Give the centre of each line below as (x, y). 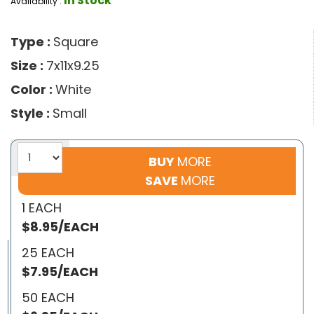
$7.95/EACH (60, 271)
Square (76, 41)
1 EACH (42, 207)
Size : (28, 65)
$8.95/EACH (60, 226)
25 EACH (48, 252)
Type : (32, 41)
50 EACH (48, 297)
